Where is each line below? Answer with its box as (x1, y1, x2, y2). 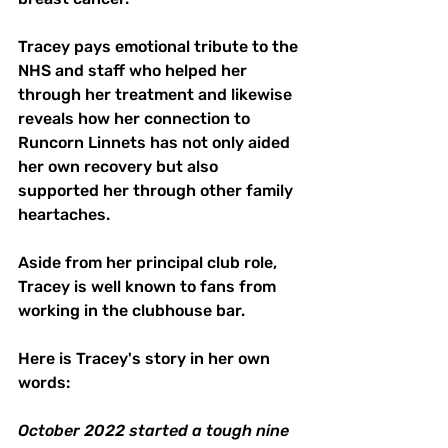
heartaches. (18, 205, 110, 225)
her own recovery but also (18, 157, 222, 177)
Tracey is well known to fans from (18, 277, 280, 297)
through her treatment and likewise (18, 85, 296, 105)
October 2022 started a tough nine (18, 421, 293, 441)
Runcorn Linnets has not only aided (18, 133, 294, 153)
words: (18, 373, 70, 393)
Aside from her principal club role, (18, 253, 281, 273)
